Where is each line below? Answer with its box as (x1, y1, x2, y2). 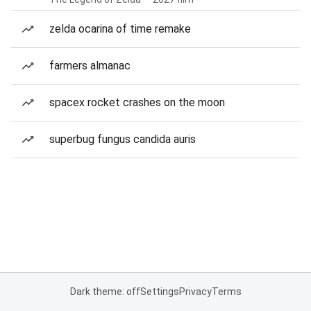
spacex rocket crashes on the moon (49, 96, 225, 109)
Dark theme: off (69, 286, 140, 297)
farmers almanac (49, 59, 131, 72)
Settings (140, 286, 179, 297)
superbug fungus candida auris (49, 133, 196, 146)
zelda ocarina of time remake (49, 22, 191, 35)
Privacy (178, 286, 212, 297)
